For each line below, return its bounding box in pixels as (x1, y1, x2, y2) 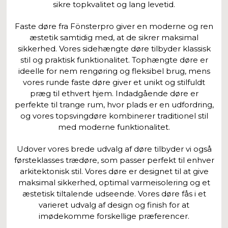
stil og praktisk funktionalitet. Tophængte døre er (20, 54, 208, 65)
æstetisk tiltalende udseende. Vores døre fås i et (22, 188, 206, 198)
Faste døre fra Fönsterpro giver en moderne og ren (15, 21, 213, 31)
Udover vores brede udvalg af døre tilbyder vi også (16, 144, 212, 154)
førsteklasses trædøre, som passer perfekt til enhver (14, 155, 214, 165)
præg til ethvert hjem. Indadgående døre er (30, 88, 198, 98)
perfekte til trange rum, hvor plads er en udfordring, (14, 99, 214, 109)
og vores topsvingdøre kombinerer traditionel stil (20, 110, 208, 121)
